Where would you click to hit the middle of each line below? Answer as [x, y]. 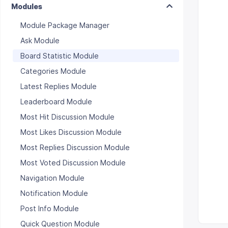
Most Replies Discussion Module [75, 147]
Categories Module [53, 71]
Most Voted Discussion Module [73, 163]
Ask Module [40, 40]
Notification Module [54, 193]
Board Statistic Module [60, 56]
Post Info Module [50, 208]
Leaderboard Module [56, 102]
